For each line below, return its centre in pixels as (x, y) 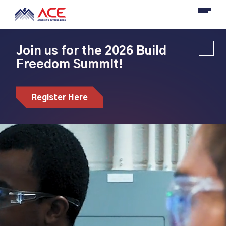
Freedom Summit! (69, 65)
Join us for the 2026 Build (91, 52)
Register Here (60, 98)
